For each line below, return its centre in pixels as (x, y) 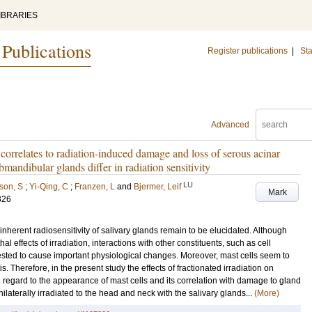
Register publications (248, 51)
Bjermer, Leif (157, 187)
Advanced (230, 125)
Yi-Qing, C (49, 187)
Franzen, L (95, 187)
